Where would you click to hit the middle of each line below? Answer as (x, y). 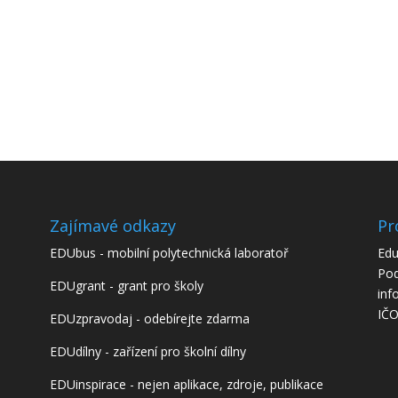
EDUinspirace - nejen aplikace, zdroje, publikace (186, 385)
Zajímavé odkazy (112, 226)
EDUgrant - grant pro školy (126, 286)
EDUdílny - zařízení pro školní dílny (147, 352)
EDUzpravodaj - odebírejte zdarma (149, 319)
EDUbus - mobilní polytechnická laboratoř (169, 253)
